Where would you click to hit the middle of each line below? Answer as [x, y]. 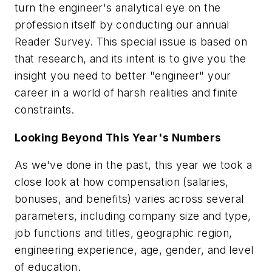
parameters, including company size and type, [133, 216]
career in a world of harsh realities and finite [126, 93]
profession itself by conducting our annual [122, 25]
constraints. [45, 110]
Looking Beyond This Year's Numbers [118, 137]
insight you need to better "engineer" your [123, 76]
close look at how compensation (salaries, [122, 182]
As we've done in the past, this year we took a [134, 165]
